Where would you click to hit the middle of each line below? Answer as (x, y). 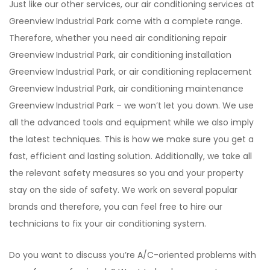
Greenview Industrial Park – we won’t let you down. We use (131, 105)
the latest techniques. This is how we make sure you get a (131, 139)
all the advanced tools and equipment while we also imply (131, 122)
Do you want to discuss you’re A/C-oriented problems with (133, 255)
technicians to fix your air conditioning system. (108, 223)
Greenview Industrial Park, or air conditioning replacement (130, 71)
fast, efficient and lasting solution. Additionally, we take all (130, 156)
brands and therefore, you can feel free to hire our (116, 206)
